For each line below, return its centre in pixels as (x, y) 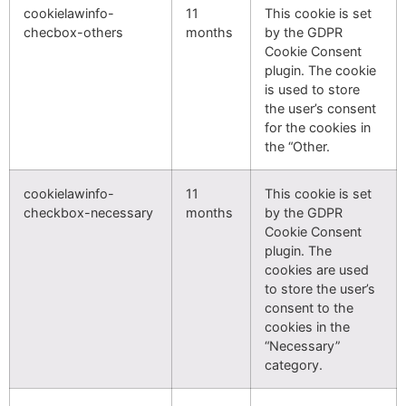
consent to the (309, 308)
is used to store (312, 89)
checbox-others (73, 32)
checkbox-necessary (88, 213)
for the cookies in (318, 127)
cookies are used (317, 270)
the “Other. (297, 146)
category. (294, 365)
